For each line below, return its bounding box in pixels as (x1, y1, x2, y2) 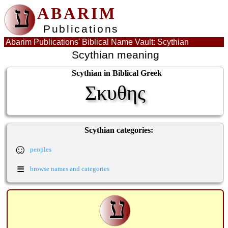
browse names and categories (30, 164, 109, 173)
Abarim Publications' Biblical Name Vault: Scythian (6, 38, 189, 46)
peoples (30, 146, 51, 154)
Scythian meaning (71, 49, 159, 61)
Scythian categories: (84, 125, 153, 134)
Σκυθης (85, 81, 146, 105)
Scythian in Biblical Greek (72, 68, 162, 77)
